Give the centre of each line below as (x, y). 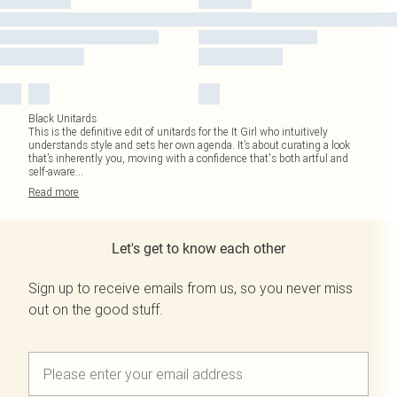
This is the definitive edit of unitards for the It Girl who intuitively (178, 132)
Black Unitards (62, 118)
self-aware (52, 171)
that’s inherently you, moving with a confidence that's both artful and (188, 158)
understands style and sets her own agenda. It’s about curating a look (189, 145)
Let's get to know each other (198, 249)
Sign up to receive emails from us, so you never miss (191, 288)
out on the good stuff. (96, 309)
